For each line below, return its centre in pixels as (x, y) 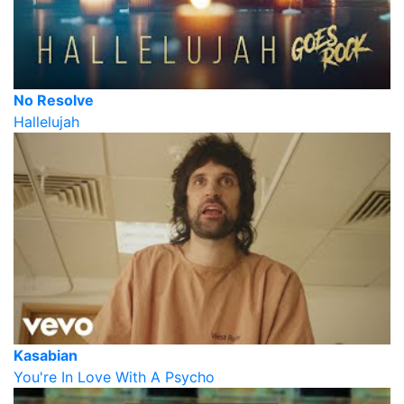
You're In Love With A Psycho (114, 376)
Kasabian (46, 355)
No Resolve (54, 100)
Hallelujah (46, 121)
